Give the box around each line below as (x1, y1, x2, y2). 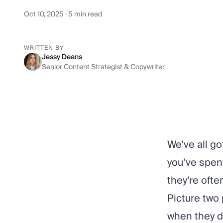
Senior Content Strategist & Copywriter (42, 62, 165, 71)
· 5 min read (64, 9, 102, 18)
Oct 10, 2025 (24, 9, 64, 18)
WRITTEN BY (24, 44, 64, 52)
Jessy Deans (42, 52, 82, 61)
